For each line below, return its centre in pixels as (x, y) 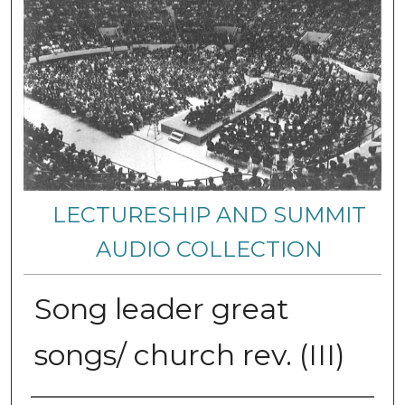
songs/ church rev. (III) (189, 354)
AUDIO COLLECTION (210, 249)
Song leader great (161, 308)
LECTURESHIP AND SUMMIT (210, 214)
